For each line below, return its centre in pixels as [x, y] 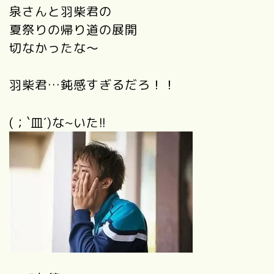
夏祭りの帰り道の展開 [73, 30]
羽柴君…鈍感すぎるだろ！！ [93, 85]
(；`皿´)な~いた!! [58, 123]
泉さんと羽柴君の [61, 11]
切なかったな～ [54, 48]
